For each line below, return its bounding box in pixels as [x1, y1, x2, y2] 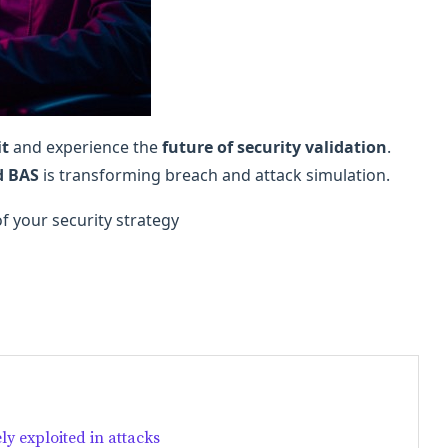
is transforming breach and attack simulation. [39, 164, 390, 187]
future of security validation [162, 136, 387, 159]
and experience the [9, 136, 162, 159]
